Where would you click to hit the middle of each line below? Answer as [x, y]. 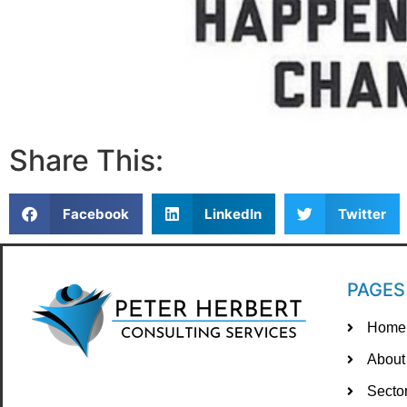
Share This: [86, 161]
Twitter [362, 213]
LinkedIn [233, 213]
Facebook [95, 213]
